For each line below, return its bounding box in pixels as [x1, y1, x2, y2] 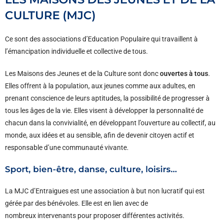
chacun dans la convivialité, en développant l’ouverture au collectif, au [5, 119, 216, 127]
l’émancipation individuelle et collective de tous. [5, 47, 148, 56]
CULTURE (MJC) [5, 8, 96, 23]
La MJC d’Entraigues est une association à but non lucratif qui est [5, 187, 205, 195]
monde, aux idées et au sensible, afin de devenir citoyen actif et [5, 131, 194, 140]
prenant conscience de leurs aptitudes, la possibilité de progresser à [5, 94, 210, 103]
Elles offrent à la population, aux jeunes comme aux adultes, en [5, 82, 195, 90]
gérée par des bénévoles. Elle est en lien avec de [5, 199, 148, 208]
